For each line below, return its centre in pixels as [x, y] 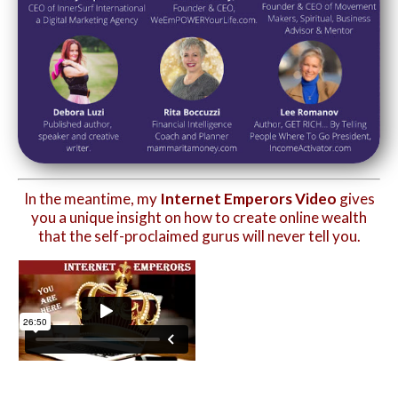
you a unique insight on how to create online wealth [199, 217]
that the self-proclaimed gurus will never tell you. [199, 235]
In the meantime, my [90, 198]
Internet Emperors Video [247, 198]
